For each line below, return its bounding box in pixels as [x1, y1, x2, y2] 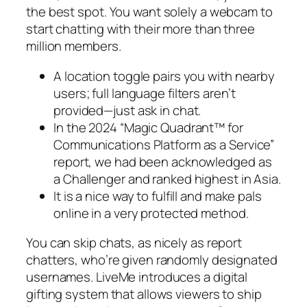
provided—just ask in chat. [53, 101, 201, 119]
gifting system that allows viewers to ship [26, 285, 262, 304]
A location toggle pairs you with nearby [53, 66, 275, 85]
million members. [26, 37, 121, 56]
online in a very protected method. [53, 204, 249, 222]
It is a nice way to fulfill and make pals [53, 186, 262, 205]
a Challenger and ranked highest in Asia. [53, 169, 281, 188]
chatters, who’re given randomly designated [26, 251, 278, 269]
